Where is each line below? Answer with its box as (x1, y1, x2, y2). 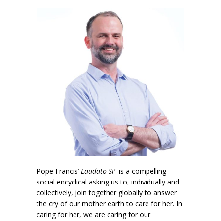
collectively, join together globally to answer (37, 187, 177, 197)
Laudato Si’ (81, 166, 115, 176)
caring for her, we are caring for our (37, 209, 150, 219)
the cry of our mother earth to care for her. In (37, 198, 182, 208)
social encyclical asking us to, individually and (37, 177, 179, 186)
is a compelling (115, 166, 166, 176)
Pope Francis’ (37, 166, 81, 176)
